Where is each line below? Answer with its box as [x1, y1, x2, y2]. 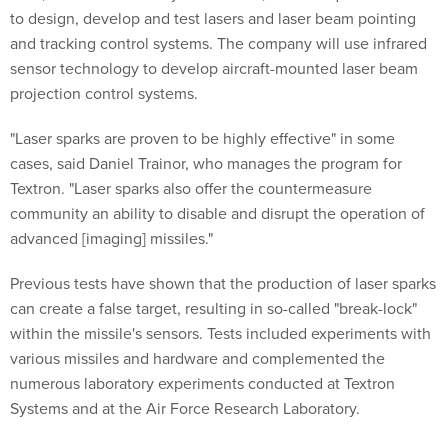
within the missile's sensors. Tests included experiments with [10, 322, 431, 345]
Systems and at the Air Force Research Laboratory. [10, 397, 360, 420]
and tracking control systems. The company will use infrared [10, 32, 427, 55]
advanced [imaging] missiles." [10, 227, 213, 250]
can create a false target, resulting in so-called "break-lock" [10, 297, 417, 320]
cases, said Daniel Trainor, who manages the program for [10, 152, 402, 175]
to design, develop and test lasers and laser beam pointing [10, 7, 416, 30]
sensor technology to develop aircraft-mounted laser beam [10, 57, 418, 80]
